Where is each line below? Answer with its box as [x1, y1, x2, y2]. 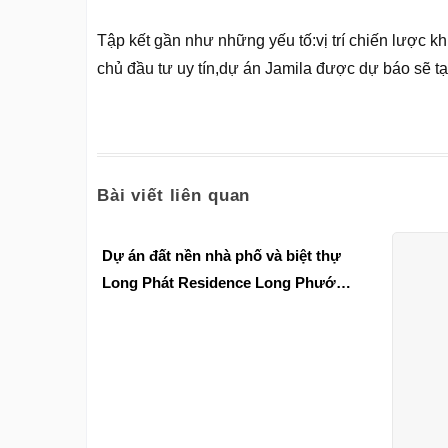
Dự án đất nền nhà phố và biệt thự [102, 247, 341, 265]
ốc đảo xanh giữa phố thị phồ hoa [102, 301, 337, 319]
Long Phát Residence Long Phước [102, 274, 344, 292]
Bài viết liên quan [97, 185, 251, 205]
